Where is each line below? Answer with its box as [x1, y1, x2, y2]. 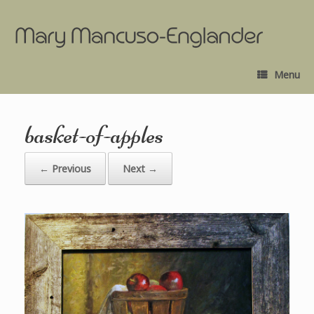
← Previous [39, 161, 91, 175]
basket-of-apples [25, 119, 163, 150]
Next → [123, 161, 158, 175]
